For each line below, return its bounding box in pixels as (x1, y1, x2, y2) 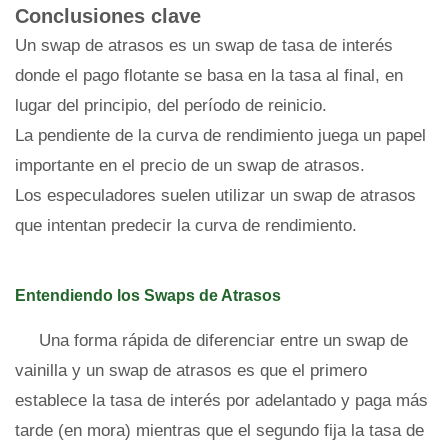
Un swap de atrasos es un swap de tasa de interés (15, 36, 393, 55)
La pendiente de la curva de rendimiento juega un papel (15, 126, 426, 145)
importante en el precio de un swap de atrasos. (15, 156, 365, 175)
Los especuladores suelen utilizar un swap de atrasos (15, 186, 416, 205)
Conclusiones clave (15, 5, 201, 27)
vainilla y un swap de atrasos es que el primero (15, 361, 367, 380)
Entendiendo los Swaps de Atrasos (15, 287, 281, 304)
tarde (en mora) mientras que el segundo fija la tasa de (15, 421, 424, 440)
